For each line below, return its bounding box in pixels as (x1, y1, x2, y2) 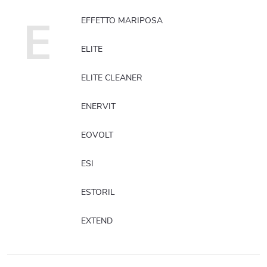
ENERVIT (81, 100, 116, 112)
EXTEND (81, 215, 113, 226)
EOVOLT (81, 129, 113, 141)
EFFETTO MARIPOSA (81, 14, 163, 26)
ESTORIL (81, 186, 115, 198)
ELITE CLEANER (81, 72, 142, 83)
